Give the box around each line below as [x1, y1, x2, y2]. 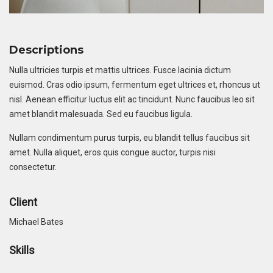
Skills [9, 244, 35, 257]
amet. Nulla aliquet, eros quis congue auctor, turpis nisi [9, 147, 216, 158]
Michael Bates [9, 217, 63, 227]
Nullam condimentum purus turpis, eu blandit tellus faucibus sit [9, 133, 250, 143]
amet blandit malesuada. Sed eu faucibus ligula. [9, 109, 193, 119]
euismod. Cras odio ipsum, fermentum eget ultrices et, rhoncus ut [9, 80, 260, 90]
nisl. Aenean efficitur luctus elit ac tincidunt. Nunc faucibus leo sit [9, 94, 255, 105]
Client [9, 196, 37, 209]
